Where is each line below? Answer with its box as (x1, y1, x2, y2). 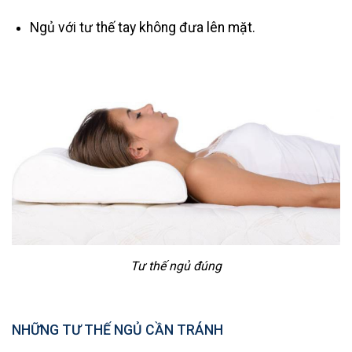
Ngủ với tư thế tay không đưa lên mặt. (29, 20, 255, 36)
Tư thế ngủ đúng (130, 258, 222, 273)
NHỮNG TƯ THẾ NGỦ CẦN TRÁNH (12, 322, 223, 339)
